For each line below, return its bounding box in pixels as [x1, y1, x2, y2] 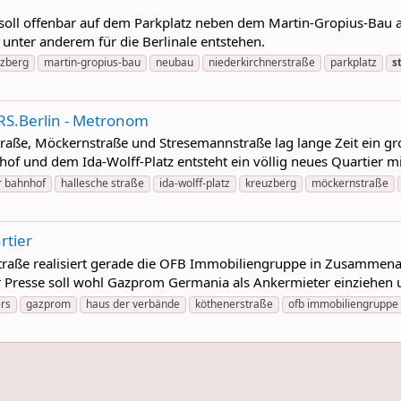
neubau [156, 55, 193, 71]
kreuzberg [245, 175, 296, 192]
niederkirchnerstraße [209, 55, 315, 71]
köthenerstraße [195, 295, 273, 311]
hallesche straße [61, 175, 144, 192]
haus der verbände [86, 295, 180, 311]
